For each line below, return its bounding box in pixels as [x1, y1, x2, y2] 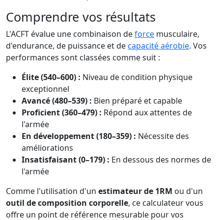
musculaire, [154, 28, 199, 39]
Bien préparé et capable [92, 95, 182, 106]
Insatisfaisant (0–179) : [22, 154, 110, 165]
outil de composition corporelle [6, 197, 128, 208]
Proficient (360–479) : [22, 107, 102, 118]
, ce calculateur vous [128, 197, 203, 208]
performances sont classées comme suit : [6, 52, 160, 63]
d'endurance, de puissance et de [6, 40, 128, 51]
